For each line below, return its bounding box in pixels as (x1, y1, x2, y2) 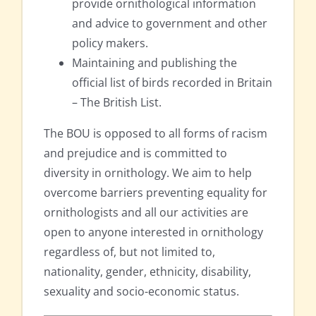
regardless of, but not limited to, (44, 244, 215, 260)
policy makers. (72, 35, 148, 51)
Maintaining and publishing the (72, 55, 237, 71)
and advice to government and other (72, 16, 267, 32)
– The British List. (72, 95, 162, 111)
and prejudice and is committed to (44, 145, 227, 162)
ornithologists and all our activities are (44, 205, 248, 221)
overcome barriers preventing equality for (44, 185, 267, 201)
